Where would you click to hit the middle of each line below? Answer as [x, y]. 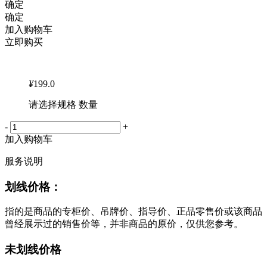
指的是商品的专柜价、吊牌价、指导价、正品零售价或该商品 [133, 212]
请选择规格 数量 [63, 105]
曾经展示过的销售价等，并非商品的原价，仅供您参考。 [124, 224]
